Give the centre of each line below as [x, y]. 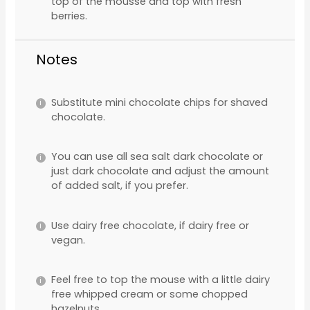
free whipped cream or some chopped [149, 294]
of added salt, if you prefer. [119, 186]
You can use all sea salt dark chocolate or [157, 157]
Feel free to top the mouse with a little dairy [160, 279]
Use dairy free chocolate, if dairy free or [150, 225]
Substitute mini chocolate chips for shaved [159, 102]
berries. [69, 16]
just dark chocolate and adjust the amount [160, 171]
